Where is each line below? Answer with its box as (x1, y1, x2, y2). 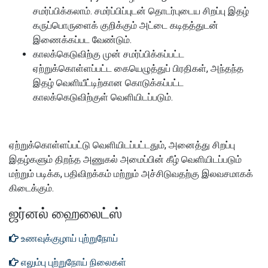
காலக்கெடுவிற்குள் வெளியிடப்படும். (33, 92, 173, 103)
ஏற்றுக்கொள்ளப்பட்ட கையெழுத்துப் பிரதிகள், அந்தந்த (33, 63, 243, 74)
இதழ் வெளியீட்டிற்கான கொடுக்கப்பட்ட (33, 77, 184, 89)
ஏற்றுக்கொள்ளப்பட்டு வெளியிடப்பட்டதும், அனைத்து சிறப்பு (9, 139, 235, 151)
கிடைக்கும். (9, 182, 54, 194)
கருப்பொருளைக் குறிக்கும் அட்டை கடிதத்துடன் (33, 20, 218, 31)
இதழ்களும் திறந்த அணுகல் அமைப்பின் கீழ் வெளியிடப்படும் (9, 154, 242, 165)
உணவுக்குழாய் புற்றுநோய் (19, 233, 118, 244)
